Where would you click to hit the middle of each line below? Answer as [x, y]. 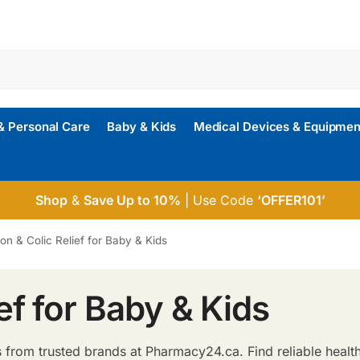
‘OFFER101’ [291, 200]
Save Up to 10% [132, 200]
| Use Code [219, 200]
